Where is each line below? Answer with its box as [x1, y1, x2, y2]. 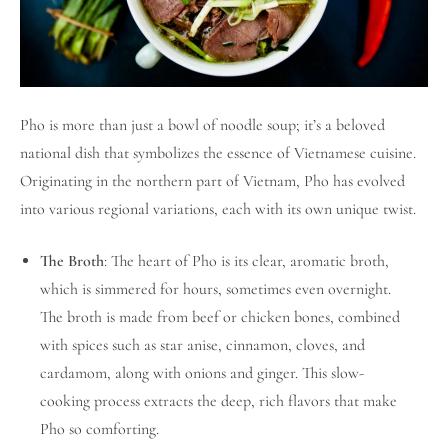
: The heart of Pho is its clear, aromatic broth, [104, 251, 389, 272]
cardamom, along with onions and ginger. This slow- [40, 363, 364, 384]
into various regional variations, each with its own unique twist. [20, 199, 416, 220]
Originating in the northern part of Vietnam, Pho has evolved [20, 171, 405, 192]
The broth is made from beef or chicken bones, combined [40, 307, 400, 328]
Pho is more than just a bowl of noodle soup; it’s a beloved [20, 115, 385, 136]
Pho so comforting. [40, 419, 159, 440]
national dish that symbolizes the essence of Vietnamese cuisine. [20, 143, 416, 164]
